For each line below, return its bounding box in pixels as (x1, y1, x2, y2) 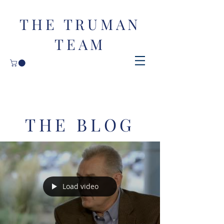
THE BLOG (24, 112, 135, 136)
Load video (62, 181, 98, 191)
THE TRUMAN (19, 14, 140, 33)
